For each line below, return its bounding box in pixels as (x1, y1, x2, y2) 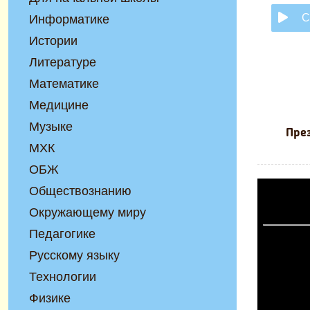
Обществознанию (29, 184, 131, 198)
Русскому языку (29, 248, 120, 262)
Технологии (29, 270, 96, 284)
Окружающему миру (29, 206, 146, 219)
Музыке (29, 120, 73, 134)
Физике (29, 291, 71, 305)
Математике (29, 77, 99, 91)
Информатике (29, 12, 109, 26)
